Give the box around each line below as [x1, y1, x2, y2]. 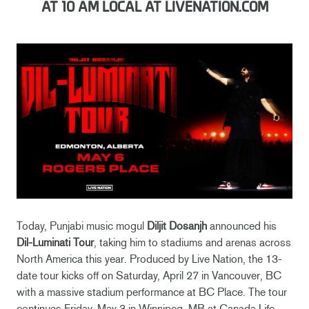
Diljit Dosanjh [147, 219, 207, 232]
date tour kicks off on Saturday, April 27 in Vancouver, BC [17, 268, 281, 282]
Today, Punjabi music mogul [17, 219, 147, 232]
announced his [207, 219, 277, 232]
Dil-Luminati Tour [17, 235, 94, 249]
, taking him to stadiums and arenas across [94, 235, 291, 249]
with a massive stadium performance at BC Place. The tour [17, 285, 287, 299]
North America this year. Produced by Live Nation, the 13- [17, 252, 282, 266]
